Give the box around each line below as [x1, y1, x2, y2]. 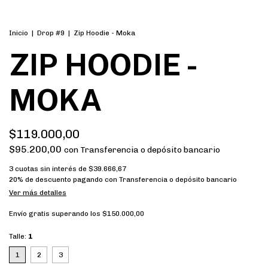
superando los [51, 209, 102, 218]
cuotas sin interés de [15, 165, 89, 173]
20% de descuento [9, 175, 71, 184]
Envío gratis [9, 209, 50, 218]
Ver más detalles [9, 188, 66, 197]
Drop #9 [37, 29, 65, 38]
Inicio [9, 29, 28, 38]
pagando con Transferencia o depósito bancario [71, 175, 237, 184]
